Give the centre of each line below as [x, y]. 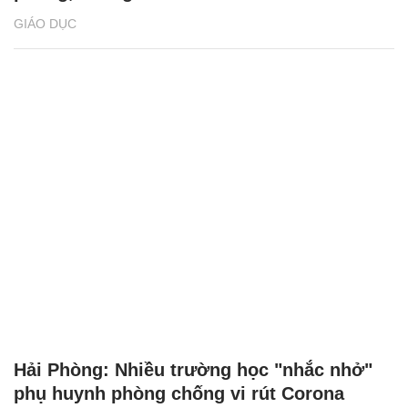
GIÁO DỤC [45, 24]
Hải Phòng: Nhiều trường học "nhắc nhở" [193, 369]
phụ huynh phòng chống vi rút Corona [179, 393]
